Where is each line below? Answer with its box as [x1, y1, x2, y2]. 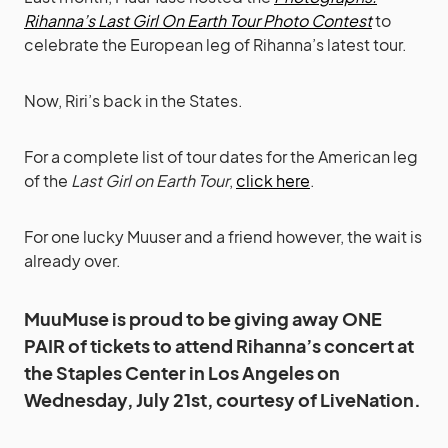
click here [236, 170, 310, 192]
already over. [24, 250, 121, 272]
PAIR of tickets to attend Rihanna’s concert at [24, 334, 414, 358]
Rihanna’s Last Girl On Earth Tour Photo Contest [24, 10, 372, 32]
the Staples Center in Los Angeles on [24, 361, 340, 385]
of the [24, 170, 71, 192]
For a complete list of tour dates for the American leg [24, 146, 418, 168]
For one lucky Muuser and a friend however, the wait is [24, 226, 422, 248]
